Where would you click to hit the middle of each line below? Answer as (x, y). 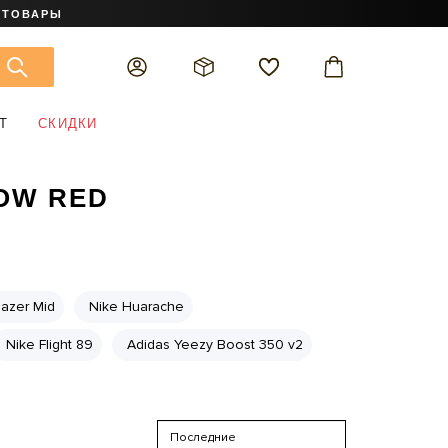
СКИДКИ (68, 123)
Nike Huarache (136, 306)
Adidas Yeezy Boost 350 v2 (214, 344)
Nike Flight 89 (49, 344)
